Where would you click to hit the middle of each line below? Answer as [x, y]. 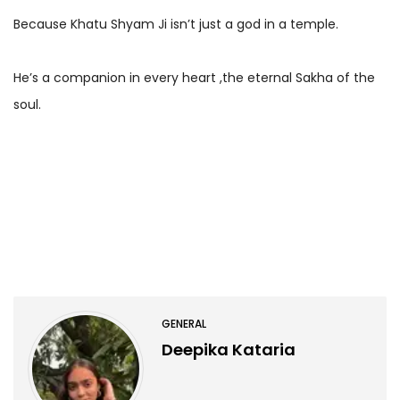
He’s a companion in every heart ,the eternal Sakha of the [194, 77]
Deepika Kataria [229, 349]
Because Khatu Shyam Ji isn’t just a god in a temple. [176, 24]
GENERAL [184, 323]
